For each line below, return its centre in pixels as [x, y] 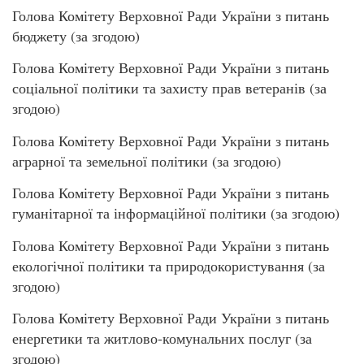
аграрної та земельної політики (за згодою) [147, 160]
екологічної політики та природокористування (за [169, 265]
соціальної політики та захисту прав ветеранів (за [169, 88]
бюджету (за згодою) [76, 36]
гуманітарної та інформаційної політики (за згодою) [176, 213]
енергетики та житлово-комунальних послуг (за [162, 338]
